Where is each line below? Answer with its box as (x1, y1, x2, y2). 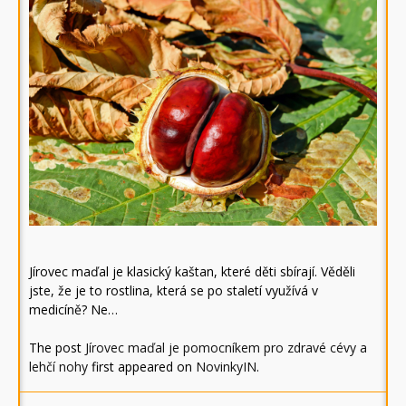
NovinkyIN (196, 358, 256, 376)
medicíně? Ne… (29, 301, 118, 319)
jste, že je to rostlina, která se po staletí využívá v (29, 282, 318, 300)
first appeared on (88, 358, 196, 376)
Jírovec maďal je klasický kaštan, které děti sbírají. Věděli (29, 263, 355, 281)
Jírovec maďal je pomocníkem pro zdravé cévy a (85, 339, 367, 357)
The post (29, 339, 85, 357)
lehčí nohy (29, 358, 88, 376)
